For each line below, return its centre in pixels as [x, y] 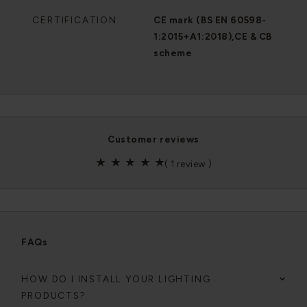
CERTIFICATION [75, 20]
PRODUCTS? [54, 295]
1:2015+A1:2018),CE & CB [213, 36]
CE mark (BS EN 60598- [210, 20]
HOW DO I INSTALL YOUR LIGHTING [116, 279]
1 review [190, 164]
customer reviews [157, 139]
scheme [173, 53]
